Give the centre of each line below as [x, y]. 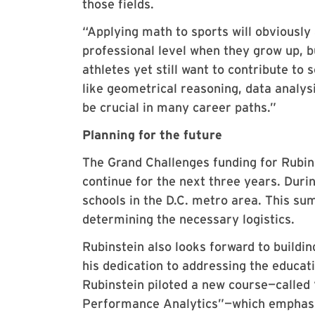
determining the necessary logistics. [190, 219]
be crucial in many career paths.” [179, 107]
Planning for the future [152, 135]
